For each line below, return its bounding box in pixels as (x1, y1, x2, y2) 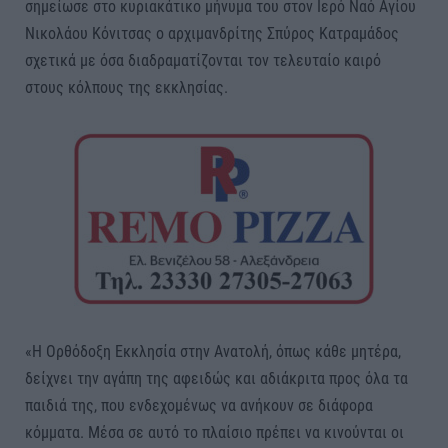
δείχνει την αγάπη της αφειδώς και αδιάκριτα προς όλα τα (25, 369, 408, 389)
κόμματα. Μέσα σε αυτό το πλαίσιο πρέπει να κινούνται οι (25, 423, 404, 443)
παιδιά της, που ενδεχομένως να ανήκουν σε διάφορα (25, 396, 373, 416)
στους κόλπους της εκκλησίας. (25, 77, 228, 97)
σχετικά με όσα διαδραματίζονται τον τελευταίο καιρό (25, 50, 381, 70)
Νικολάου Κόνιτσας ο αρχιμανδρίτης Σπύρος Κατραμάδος (25, 23, 399, 43)
